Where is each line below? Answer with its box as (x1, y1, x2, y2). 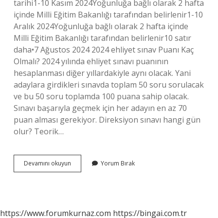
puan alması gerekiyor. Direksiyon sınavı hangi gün (14, 114, 200, 125)
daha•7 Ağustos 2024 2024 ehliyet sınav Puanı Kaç (14, 44, 194, 55)
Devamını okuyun (24, 159, 71, 167)
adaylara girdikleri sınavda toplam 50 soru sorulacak (14, 79, 204, 90)
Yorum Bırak (101, 159, 135, 167)
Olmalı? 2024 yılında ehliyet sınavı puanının (14, 56, 168, 67)
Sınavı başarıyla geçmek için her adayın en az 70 (14, 103, 187, 113)
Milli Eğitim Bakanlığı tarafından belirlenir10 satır (14, 33, 191, 43)
